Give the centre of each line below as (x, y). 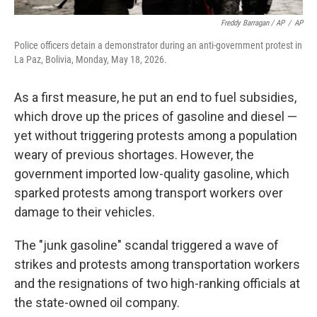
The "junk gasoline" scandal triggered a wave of (146, 245)
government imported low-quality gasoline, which (152, 174)
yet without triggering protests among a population (156, 136)
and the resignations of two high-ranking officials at (157, 283)
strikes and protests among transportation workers (157, 264)
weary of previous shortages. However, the (134, 155)
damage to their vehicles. (85, 212)
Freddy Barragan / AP (253, 23)
